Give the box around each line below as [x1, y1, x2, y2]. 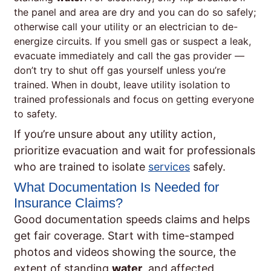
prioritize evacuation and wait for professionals [14, 143, 255, 157]
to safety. [14, 107, 57, 120]
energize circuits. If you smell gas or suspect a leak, [14, 34, 251, 47]
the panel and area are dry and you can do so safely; [14, 5, 256, 18]
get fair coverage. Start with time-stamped [14, 229, 234, 242]
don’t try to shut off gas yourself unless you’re [14, 64, 226, 76]
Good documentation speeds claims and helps [14, 212, 250, 226]
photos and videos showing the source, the [14, 245, 236, 258]
